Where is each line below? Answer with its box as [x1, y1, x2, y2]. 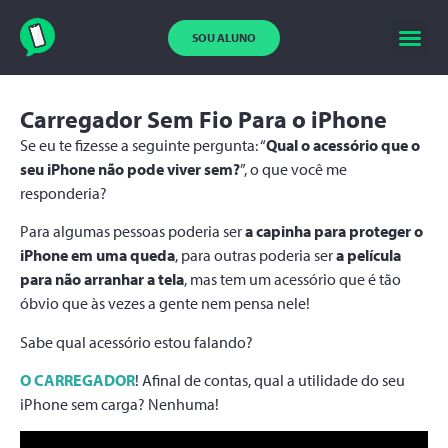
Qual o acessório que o [266, 135, 420, 155]
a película [336, 245, 401, 266]
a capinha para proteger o [245, 221, 423, 242]
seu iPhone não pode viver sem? [20, 159, 240, 179]
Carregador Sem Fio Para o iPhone [20, 104, 387, 134]
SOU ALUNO [191, 29, 256, 45]
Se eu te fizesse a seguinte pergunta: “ [20, 135, 266, 155]
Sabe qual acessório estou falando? [20, 331, 253, 352]
